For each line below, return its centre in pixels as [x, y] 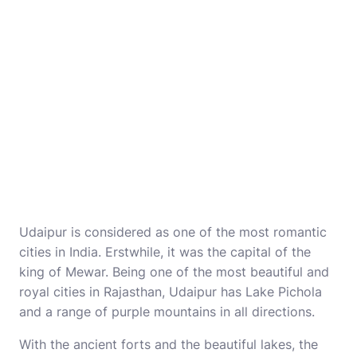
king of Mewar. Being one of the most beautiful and [174, 272]
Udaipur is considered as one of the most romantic [173, 232]
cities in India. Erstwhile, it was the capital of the [165, 252]
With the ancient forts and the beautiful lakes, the [169, 344]
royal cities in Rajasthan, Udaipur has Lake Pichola [171, 292]
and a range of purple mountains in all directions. [167, 312]
